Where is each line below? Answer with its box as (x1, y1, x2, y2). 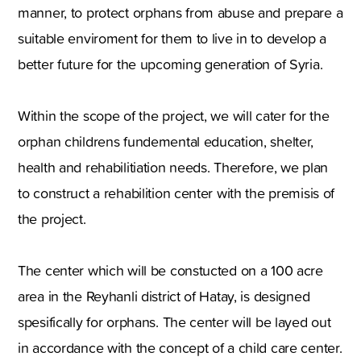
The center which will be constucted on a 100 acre (18, 260, 323, 281)
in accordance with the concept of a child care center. (18, 338, 342, 359)
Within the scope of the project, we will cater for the (18, 106, 330, 127)
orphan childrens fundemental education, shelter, (18, 131, 314, 152)
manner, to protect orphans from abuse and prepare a (18, 2, 343, 23)
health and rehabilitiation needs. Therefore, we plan (18, 157, 329, 178)
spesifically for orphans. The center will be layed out (18, 312, 331, 333)
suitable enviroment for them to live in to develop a (18, 28, 327, 49)
